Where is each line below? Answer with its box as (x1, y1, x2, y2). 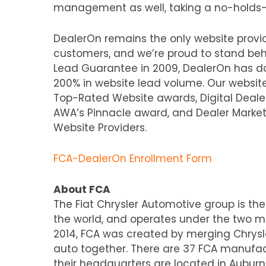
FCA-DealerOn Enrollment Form (53, 151, 212, 166)
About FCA (53, 182, 110, 197)
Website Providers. (53, 121, 147, 135)
